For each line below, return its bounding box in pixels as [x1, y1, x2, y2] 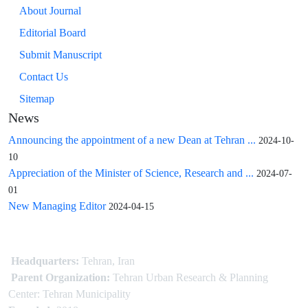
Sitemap [19, 92, 54, 105]
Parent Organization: [8, 271, 113, 284]
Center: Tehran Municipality [8, 287, 131, 300]
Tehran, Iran [79, 254, 135, 267]
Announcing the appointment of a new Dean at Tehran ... [8, 133, 256, 146]
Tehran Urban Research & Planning [113, 271, 268, 284]
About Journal [19, 4, 81, 17]
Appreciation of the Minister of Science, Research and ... [8, 166, 254, 179]
